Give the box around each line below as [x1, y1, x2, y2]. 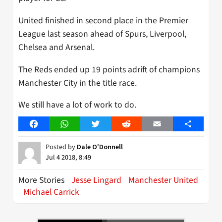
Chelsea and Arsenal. [18, 41, 95, 54]
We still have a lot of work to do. [18, 99, 136, 111]
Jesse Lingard [71, 174, 121, 187]
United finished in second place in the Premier [18, 14, 188, 27]
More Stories [18, 174, 66, 187]
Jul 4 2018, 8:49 [46, 153, 91, 163]
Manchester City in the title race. [18, 76, 137, 89]
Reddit [126, 118, 148, 130]
